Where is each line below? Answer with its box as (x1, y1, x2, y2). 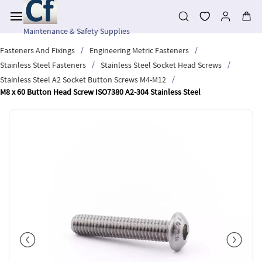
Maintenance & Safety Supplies (23, 26, 130, 36)
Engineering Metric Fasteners (89, 44, 189, 56)
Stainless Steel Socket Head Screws (101, 59, 222, 70)
